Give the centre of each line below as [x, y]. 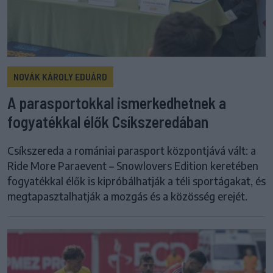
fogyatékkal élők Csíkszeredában [108, 121]
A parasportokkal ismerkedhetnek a [117, 102]
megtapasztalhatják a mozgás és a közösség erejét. [127, 196]
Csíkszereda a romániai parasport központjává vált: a [132, 150]
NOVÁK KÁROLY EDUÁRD [60, 76]
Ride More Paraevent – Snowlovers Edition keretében [133, 165]
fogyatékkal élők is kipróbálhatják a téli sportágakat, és [136, 181]
